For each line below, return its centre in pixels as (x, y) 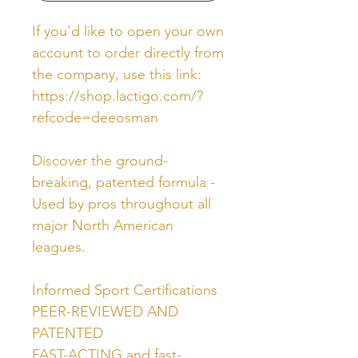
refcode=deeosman (97, 117)
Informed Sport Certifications (125, 290)
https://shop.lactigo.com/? (117, 95)
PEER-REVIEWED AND (105, 311)
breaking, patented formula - (123, 182)
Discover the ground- (100, 160)
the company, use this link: (117, 74)
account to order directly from (128, 52)
